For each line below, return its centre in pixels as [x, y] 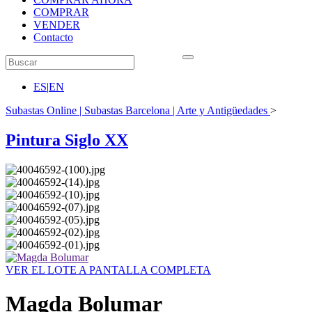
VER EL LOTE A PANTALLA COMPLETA [108, 270]
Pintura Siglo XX [67, 140]
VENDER [57, 25]
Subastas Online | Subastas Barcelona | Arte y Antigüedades [136, 110]
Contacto [53, 37]
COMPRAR [61, 12]
